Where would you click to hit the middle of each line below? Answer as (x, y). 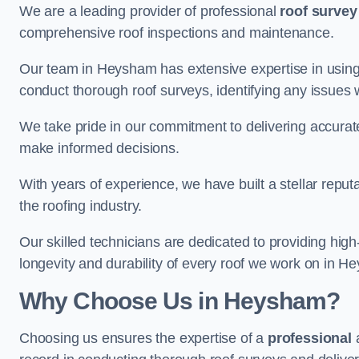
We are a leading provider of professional (150, 11)
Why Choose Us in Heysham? (180, 301)
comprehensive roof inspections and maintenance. (177, 32)
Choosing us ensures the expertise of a (143, 338)
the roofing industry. (83, 206)
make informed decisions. (99, 148)
